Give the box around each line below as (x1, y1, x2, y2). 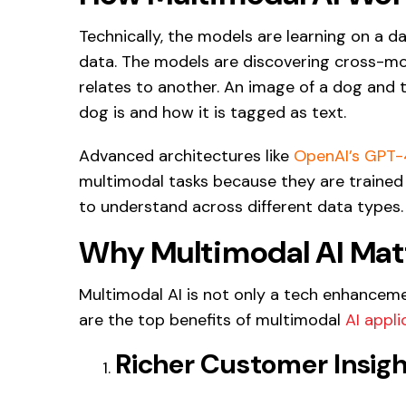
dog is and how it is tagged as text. (79, 101, 346, 123)
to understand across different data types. (79, 195, 403, 217)
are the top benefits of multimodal (79, 308, 345, 331)
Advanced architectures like (79, 144, 294, 167)
